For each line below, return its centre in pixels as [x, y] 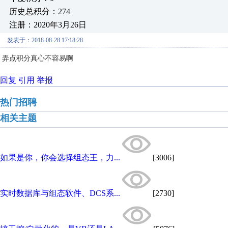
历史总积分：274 [40, 11]
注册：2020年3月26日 [48, 25]
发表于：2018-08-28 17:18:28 [45, 40]
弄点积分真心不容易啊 [38, 58]
